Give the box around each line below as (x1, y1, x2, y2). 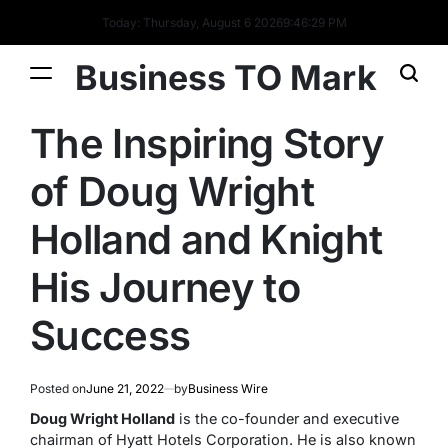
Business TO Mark (75, 56, 377, 98)
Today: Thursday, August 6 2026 (101, 14, 283, 30)
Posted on (30, 381, 86, 396)
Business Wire (188, 381, 268, 396)
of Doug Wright (30, 167, 315, 216)
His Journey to (30, 263, 301, 312)
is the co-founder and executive (175, 410, 399, 427)
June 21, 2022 (86, 381, 164, 396)
